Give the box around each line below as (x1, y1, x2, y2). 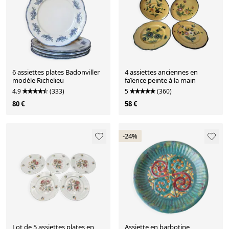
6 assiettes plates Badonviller (12, 67, 100, 77)
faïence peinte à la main (125, 76, 196, 85)
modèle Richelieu (12, 76, 64, 85)
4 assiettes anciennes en (125, 67, 198, 77)
